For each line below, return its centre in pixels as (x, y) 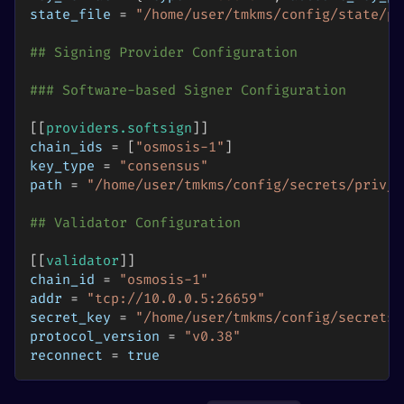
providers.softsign (119, 129)
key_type (62, 167)
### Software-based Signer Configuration (188, 91)
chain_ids (66, 148)
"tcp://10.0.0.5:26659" (176, 299)
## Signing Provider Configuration (164, 53)
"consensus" (164, 167)
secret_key (70, 318)
